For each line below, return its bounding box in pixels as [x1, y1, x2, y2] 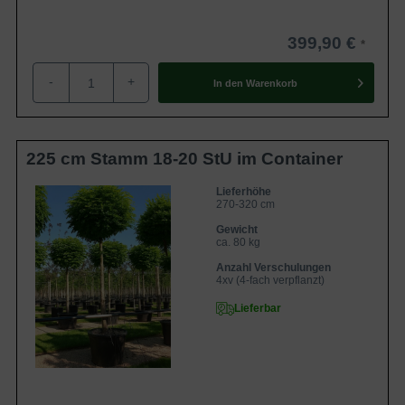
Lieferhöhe [216, 185, 271, 198]
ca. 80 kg [216, 236, 260, 249]
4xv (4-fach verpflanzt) [216, 274, 325, 287]
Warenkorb [245, 77, 297, 89]
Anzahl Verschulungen [216, 261, 331, 274]
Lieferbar [234, 302, 281, 315]
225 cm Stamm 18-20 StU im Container [26, 149, 343, 168]
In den [212, 77, 243, 89]
